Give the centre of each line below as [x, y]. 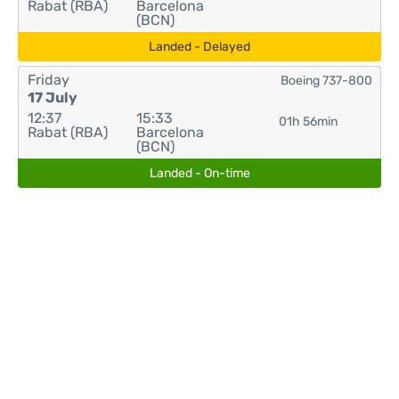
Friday [49, 80]
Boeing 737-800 [326, 81]
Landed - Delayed [199, 47]
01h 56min [308, 122]
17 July [53, 98]
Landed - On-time [199, 173]
